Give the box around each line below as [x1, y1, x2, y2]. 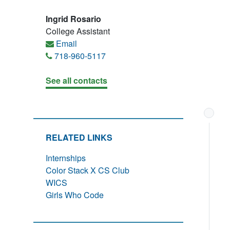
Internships [46, 152, 86, 164]
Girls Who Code [46, 189, 104, 201]
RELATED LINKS [46, 131, 112, 143]
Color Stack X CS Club [46, 164, 129, 176]
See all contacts [46, 74, 107, 86]
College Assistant [46, 25, 110, 37]
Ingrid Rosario [46, 13, 101, 25]
